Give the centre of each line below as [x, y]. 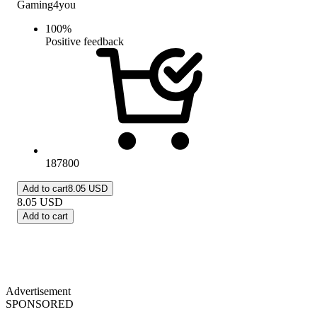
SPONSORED [40, 304]
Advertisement [38, 291]
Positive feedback [85, 41]
